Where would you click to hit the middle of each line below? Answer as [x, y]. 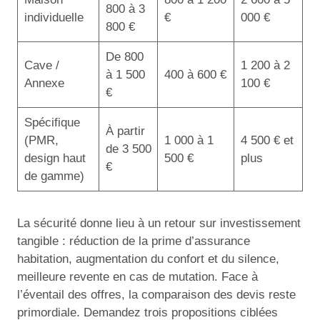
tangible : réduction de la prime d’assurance [134, 241]
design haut [55, 158]
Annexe [44, 83]
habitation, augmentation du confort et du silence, [148, 259]
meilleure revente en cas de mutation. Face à [137, 277]
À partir [125, 131]
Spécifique [52, 122]
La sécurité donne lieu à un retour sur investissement [159, 223]
